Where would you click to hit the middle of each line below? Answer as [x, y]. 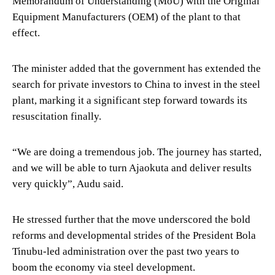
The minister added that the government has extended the [137, 68]
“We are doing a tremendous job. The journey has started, [137, 152]
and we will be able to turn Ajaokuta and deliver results [132, 168]
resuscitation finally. [57, 116]
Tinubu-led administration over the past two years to [126, 251]
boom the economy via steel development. [104, 267]
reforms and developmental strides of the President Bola [134, 235]
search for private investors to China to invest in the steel [136, 84]
